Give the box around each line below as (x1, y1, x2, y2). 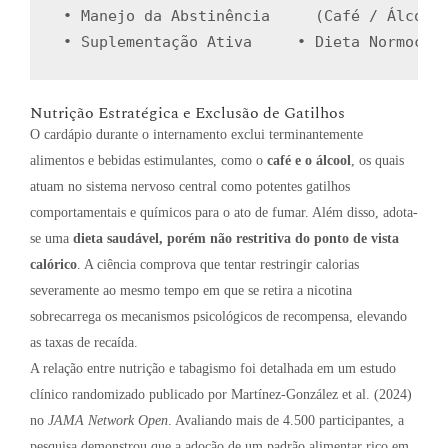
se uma (30, 231, 73, 247)
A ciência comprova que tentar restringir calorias (84, 257, 359, 273)
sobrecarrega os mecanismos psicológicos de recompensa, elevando (30, 309, 407, 325)
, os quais (351, 153, 404, 169)
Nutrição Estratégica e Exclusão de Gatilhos (30, 101, 345, 126)
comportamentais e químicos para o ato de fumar (30, 205, 305, 221)
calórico (30, 257, 77, 273)
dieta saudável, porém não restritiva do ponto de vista (73, 231, 399, 247)
